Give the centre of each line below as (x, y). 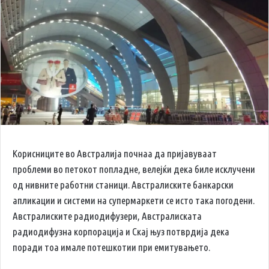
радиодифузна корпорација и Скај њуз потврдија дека (121, 232)
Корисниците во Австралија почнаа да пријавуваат (115, 154)
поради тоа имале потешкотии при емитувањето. (111, 247)
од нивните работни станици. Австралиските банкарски (123, 185)
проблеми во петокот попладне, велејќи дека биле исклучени (134, 169)
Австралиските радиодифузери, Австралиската (107, 216)
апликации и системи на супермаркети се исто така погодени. (134, 201)
